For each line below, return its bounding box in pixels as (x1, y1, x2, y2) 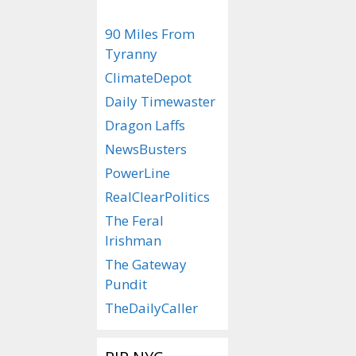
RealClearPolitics (105, 188, 210, 206)
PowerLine (105, 164, 170, 182)
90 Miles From (105, 25, 195, 43)
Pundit (105, 275, 147, 293)
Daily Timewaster (105, 92, 215, 110)
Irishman (105, 231, 161, 250)
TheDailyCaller (105, 299, 198, 317)
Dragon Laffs (105, 116, 185, 134)
